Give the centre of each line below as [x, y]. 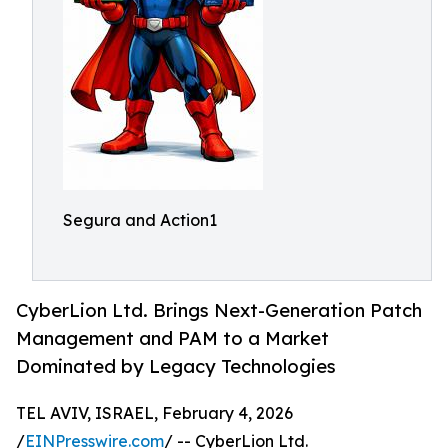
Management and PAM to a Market [172, 338]
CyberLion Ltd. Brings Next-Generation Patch [219, 310]
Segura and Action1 [140, 220]
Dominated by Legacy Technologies [176, 366]
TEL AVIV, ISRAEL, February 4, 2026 [154, 413]
